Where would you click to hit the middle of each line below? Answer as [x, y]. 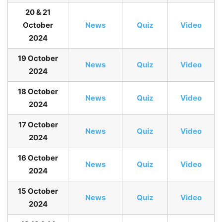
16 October [38, 158]
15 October [38, 191]
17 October [38, 125]
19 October [38, 58]
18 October [38, 92]
